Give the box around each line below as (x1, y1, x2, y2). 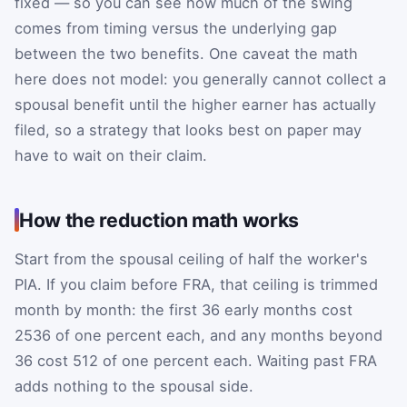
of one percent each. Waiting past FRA (98, 351, 377, 370)
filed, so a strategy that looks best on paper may (15, 120, 362, 139)
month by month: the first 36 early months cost (15, 300, 352, 319)
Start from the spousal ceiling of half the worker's (15, 249, 368, 268)
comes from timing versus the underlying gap (15, 18, 337, 37)
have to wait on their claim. (15, 145, 207, 164)
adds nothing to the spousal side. (15, 376, 253, 395)
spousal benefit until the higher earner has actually (15, 94, 376, 114)
